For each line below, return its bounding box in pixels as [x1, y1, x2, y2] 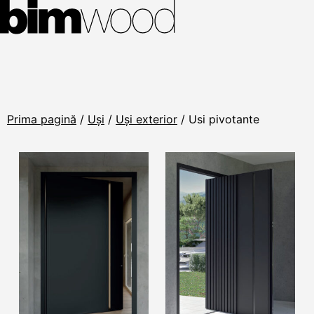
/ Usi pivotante [177, 112, 259, 127]
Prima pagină [7, 112, 76, 127]
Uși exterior [116, 112, 177, 127]
